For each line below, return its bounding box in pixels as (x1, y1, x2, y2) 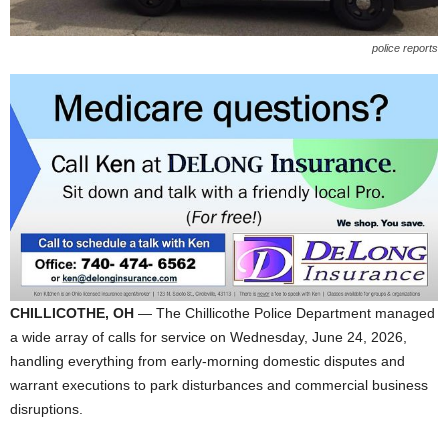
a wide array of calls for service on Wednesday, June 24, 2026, (10, 329, 407, 346)
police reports (372, 41, 438, 54)
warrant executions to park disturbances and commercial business (10, 377, 428, 394)
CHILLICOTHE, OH (10, 305, 134, 322)
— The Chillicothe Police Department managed (134, 305, 435, 322)
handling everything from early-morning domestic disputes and (10, 353, 405, 370)
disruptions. (10, 401, 83, 418)
